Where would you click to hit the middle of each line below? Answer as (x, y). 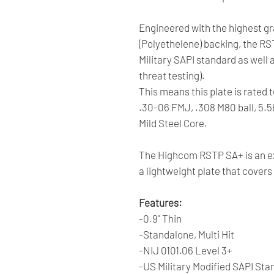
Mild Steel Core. (173, 123)
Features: (161, 202)
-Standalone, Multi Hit (187, 234)
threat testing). (172, 75)
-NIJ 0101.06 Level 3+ (186, 250)
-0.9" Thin (160, 218)
